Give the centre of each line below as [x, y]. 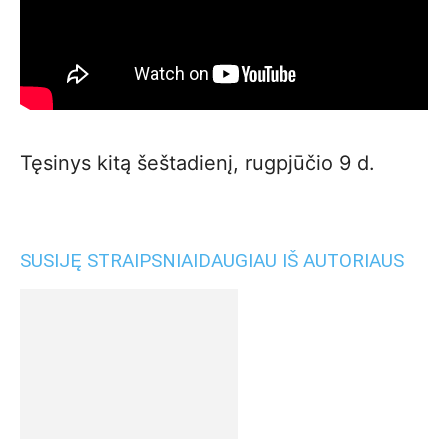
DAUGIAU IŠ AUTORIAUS [301, 260]
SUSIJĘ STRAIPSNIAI [109, 260]
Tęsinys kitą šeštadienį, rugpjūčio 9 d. [197, 162]
